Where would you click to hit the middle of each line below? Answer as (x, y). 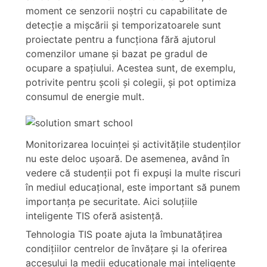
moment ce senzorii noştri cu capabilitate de (126, 11)
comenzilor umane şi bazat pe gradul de (116, 54)
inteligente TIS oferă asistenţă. (94, 215)
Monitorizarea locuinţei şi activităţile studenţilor (133, 144)
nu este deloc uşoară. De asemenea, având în (127, 158)
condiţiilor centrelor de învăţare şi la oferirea (126, 248)
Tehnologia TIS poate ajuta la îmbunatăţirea (124, 234)
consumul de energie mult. (85, 97)
